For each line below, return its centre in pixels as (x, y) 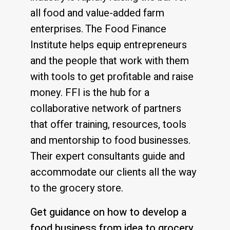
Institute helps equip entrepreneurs (109, 45)
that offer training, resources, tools (108, 125)
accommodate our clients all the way (113, 172)
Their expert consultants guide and (108, 157)
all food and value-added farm (97, 13)
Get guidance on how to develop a (108, 213)
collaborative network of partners (106, 109)
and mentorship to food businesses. (110, 141)
